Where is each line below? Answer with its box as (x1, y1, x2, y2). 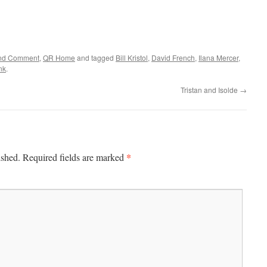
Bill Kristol (116, 52, 148, 63)
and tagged (75, 52, 116, 63)
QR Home (43, 52, 75, 63)
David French (151, 52, 195, 63)
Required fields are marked (23, 151, 126, 163)
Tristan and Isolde (181, 85, 240, 95)
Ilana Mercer (198, 52, 238, 63)
